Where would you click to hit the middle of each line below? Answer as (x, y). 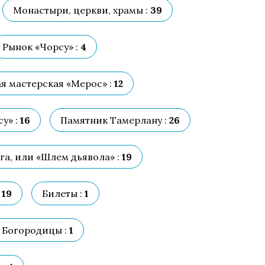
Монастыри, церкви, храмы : (80, 10)
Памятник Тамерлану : (114, 120)
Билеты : (62, 193)
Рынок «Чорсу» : (40, 47)
